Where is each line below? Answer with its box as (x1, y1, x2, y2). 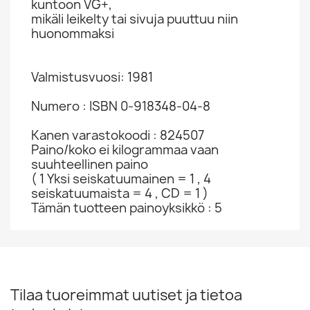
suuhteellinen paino (31, 156, 148, 173)
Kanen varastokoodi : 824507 (31, 127, 204, 144)
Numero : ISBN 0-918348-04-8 (31, 98, 210, 115)
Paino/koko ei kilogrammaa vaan (31, 141, 219, 158)
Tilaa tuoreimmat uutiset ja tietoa (10, 285, 242, 305)
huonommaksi (31, 25, 114, 42)
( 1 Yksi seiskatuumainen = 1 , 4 (31, 170, 211, 188)
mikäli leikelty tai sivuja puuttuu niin (31, 10, 238, 28)
